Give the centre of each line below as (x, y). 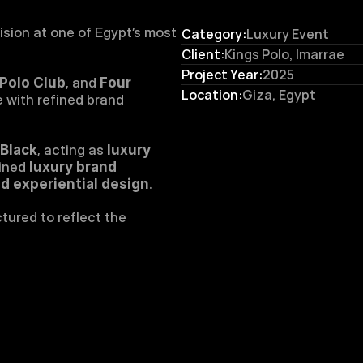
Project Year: (222, 75)
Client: (203, 54)
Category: (214, 34)
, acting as (72, 150)
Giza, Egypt (279, 95)
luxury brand (73, 167)
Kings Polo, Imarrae (284, 54)
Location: (212, 95)
